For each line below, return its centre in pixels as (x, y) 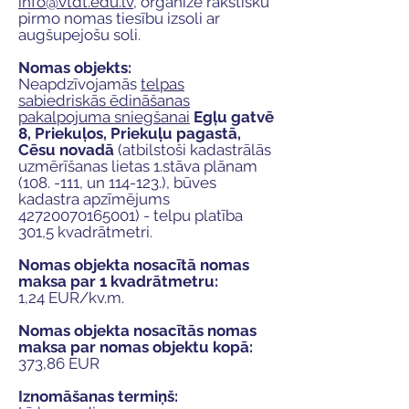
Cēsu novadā (66, 150)
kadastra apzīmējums (94, 199)
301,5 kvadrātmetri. (85, 232)
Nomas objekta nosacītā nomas (134, 265)
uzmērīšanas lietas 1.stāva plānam (138, 166)
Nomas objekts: (75, 68)
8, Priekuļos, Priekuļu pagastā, (130, 133)
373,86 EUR (59, 363)
